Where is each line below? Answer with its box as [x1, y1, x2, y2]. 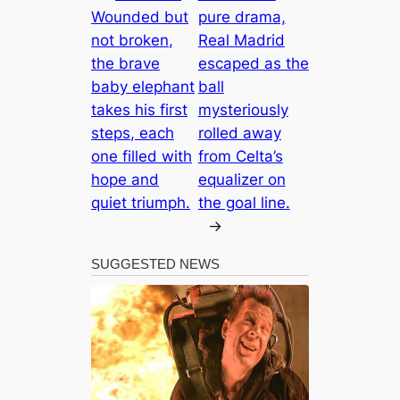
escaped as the [197, 54, 309, 73]
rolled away [197, 124, 281, 143]
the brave [91, 54, 161, 73]
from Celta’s [197, 147, 283, 166]
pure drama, [197, 8, 286, 27]
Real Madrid [197, 31, 285, 50]
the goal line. [197, 194, 290, 212]
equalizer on [197, 171, 286, 189]
